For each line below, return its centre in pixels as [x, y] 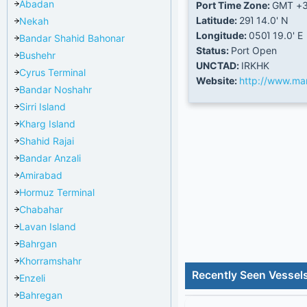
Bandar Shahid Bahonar [72, 38]
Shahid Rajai [47, 140]
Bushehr [37, 55]
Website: [218, 80]
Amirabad [41, 175]
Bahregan [41, 295]
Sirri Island [42, 106]
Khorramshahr [50, 260]
